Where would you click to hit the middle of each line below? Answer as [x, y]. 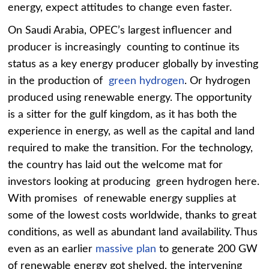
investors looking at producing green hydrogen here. [134, 182]
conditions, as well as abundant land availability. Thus [133, 232]
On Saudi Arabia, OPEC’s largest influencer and [120, 30]
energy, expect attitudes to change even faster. [120, 8]
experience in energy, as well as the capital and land [131, 131]
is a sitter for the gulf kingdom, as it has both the [123, 114]
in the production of [59, 81]
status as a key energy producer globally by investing [133, 64]
